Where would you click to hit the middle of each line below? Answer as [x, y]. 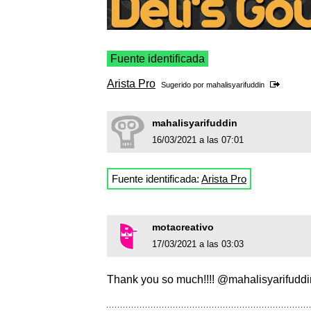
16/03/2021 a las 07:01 [198, 140]
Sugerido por [184, 85]
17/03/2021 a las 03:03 [198, 244]
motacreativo [183, 227]
